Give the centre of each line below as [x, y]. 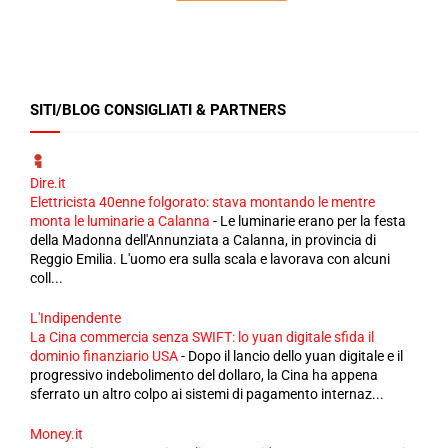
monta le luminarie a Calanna [120, 221]
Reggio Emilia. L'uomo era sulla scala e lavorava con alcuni [210, 259]
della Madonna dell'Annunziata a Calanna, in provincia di [203, 240]
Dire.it [48, 183]
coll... [46, 278]
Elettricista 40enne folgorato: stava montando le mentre [202, 202]
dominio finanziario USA [104, 356]
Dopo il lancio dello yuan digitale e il [295, 356]
